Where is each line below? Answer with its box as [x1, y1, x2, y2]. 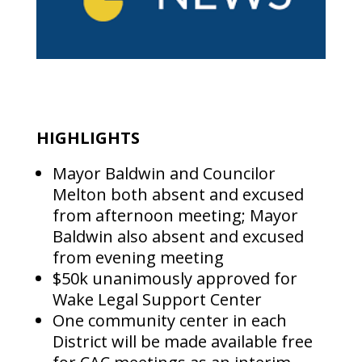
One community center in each [52, 309, 287, 332]
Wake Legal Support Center [52, 288, 262, 311]
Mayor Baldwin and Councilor [52, 162, 276, 185]
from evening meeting [52, 246, 224, 269]
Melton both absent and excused [52, 183, 304, 206]
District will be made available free [52, 330, 313, 353]
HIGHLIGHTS [36, 127, 140, 149]
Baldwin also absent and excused [52, 225, 304, 248]
